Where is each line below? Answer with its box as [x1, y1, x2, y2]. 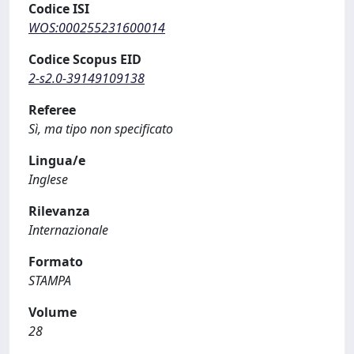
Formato [28, 253, 83, 270]
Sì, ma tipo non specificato [28, 120, 173, 137]
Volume [28, 303, 77, 321]
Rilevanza [28, 202, 90, 220]
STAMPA [28, 272, 71, 289]
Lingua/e [28, 152, 85, 169]
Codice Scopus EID [28, 51, 141, 68]
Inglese [28, 171, 68, 188]
